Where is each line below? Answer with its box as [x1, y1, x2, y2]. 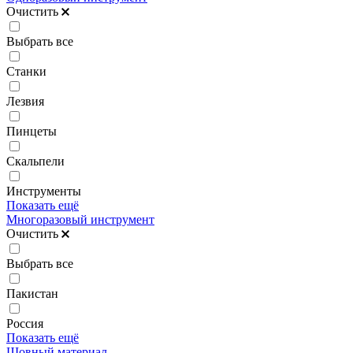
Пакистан [6, 286, 58, 300]
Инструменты [6, 184, 81, 198]
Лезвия [6, 94, 44, 108]
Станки [6, 64, 46, 78]
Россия [6, 316, 43, 330]
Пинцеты [6, 124, 57, 138]
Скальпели [6, 154, 65, 168]
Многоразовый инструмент [6, 212, 154, 226]
